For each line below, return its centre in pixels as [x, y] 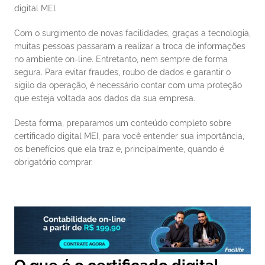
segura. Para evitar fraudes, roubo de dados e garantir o [122, 72]
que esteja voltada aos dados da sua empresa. [106, 98]
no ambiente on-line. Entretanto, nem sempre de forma [121, 59]
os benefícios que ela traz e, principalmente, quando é [119, 149]
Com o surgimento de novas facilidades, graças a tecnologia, [132, 33]
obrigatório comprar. [55, 162]
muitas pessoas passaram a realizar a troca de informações [130, 46]
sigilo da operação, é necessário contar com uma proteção [128, 85]
